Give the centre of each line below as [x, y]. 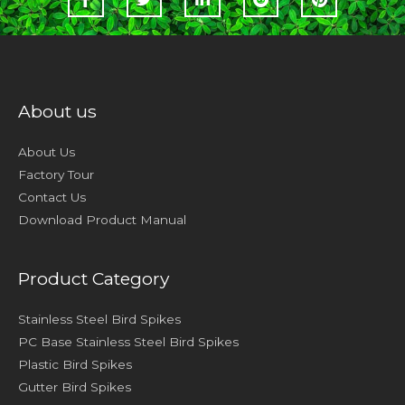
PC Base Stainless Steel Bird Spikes [128, 342]
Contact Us [52, 197]
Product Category [94, 278]
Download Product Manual [102, 219]
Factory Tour [56, 174]
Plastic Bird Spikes [75, 365]
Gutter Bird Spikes [75, 387]
